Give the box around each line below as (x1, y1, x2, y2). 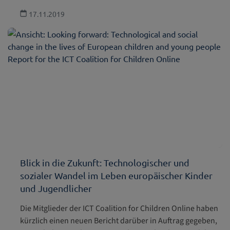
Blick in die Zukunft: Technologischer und (20, 157, 189, 168)
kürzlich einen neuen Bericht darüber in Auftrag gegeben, (20, 215, 217, 227)
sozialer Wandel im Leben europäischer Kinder (20, 170, 213, 181)
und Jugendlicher (20, 183, 92, 194)
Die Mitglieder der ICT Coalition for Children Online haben (20, 203, 218, 215)
